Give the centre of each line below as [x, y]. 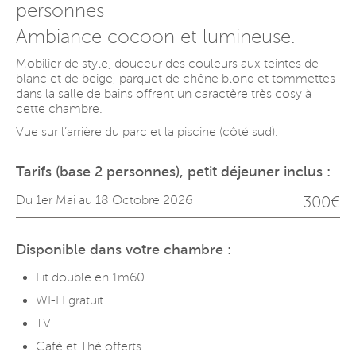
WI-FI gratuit [70, 300]
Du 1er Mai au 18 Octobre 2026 [104, 200]
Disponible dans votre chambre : [124, 250]
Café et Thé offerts [89, 346]
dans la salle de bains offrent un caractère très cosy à [164, 94]
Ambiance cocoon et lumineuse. [156, 37]
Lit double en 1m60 [90, 277]
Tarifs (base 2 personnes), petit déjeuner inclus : [173, 172]
